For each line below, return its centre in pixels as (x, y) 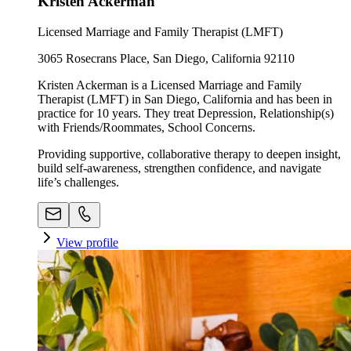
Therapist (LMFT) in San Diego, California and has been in (185, 99)
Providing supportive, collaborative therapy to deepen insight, (189, 154)
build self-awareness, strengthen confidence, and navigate (179, 168)
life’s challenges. (78, 182)
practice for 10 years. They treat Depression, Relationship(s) (186, 113)
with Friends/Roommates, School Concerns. (147, 127)
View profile (87, 242)
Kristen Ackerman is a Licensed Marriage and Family (170, 85)
